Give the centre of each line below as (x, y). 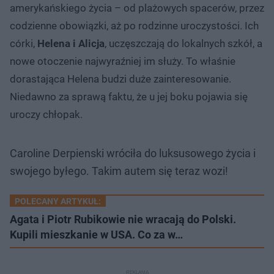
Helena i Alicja (71, 43)
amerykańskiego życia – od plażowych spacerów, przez (137, 8)
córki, (24, 43)
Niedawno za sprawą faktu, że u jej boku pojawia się (129, 96)
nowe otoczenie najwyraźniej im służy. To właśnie (123, 61)
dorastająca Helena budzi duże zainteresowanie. (120, 79)
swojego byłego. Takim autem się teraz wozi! (119, 171)
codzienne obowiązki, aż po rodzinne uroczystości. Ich (134, 25)
